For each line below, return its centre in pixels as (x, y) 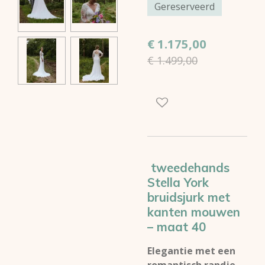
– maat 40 (177, 227)
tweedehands (188, 167)
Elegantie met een (191, 251)
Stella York (178, 182)
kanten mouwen (194, 212)
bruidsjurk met (189, 197)
